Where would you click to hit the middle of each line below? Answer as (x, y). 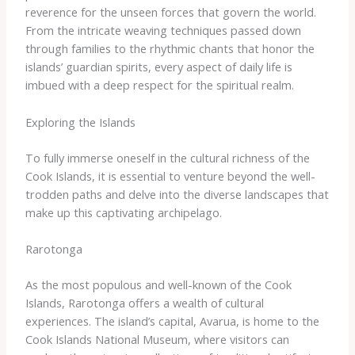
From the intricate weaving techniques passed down (163, 31)
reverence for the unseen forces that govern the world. (170, 12)
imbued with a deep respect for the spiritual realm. (159, 85)
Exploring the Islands (80, 122)
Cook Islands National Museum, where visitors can (157, 339)
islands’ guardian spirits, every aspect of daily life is (158, 67)
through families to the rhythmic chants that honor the (170, 49)
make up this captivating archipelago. (123, 212)
